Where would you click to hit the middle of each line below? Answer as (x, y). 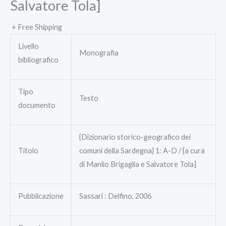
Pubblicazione (41, 196)
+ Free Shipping (37, 27)
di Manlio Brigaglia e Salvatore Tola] (137, 164)
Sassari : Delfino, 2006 (115, 196)
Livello (28, 46)
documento (37, 105)
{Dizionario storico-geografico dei (135, 137)
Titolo (28, 151)
